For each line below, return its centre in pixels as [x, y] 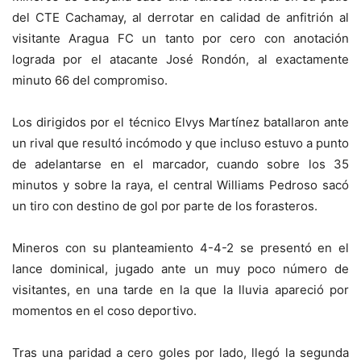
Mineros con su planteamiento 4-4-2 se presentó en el [180, 247]
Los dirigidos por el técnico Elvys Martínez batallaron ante [180, 122]
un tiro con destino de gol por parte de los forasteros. [165, 205]
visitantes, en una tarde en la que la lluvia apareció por [180, 289]
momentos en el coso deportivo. [104, 310]
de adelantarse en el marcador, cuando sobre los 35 [180, 164]
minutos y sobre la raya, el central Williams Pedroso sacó [180, 185]
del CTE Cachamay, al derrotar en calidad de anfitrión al [180, 17]
